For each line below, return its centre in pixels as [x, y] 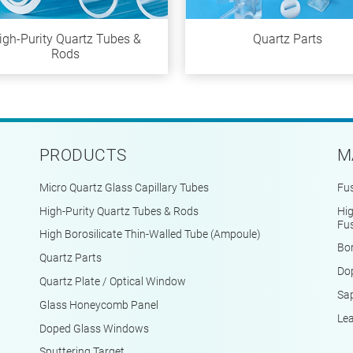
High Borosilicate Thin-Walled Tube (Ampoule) [150, 235]
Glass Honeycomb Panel [99, 305]
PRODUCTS [83, 155]
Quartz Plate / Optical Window [113, 282]
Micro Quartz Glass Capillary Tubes [124, 188]
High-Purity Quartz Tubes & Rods [119, 211]
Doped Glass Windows [94, 329]
